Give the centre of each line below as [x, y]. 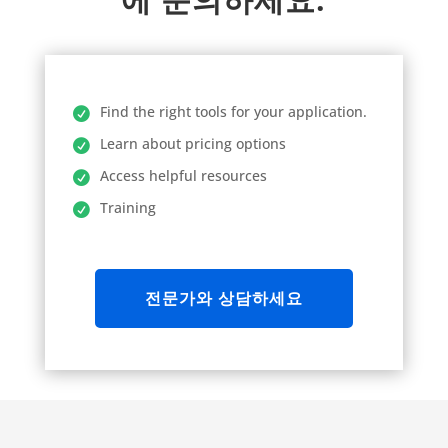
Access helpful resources [183, 176]
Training [127, 208]
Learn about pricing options [192, 144]
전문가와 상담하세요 [223, 298]
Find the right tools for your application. [233, 112]
